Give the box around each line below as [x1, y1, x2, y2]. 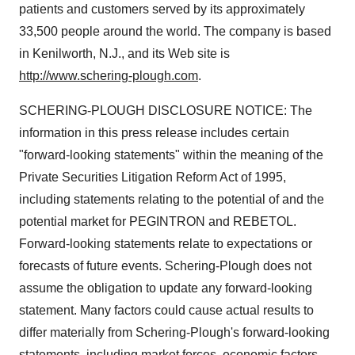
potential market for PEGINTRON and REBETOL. [19, 215, 296, 228]
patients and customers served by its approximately [19, 2, 305, 16]
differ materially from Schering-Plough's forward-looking [19, 326, 330, 339]
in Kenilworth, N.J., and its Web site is [19, 47, 230, 60]
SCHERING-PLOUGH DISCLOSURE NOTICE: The [19, 104, 312, 117]
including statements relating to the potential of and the [19, 193, 324, 206]
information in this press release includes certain [19, 126, 289, 139]
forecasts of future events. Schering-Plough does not [19, 259, 311, 273]
